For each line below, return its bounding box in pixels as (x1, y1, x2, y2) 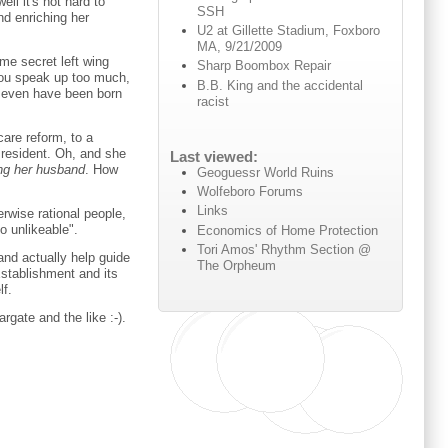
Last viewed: (169, 148, 258, 165)
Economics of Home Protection (197, 222, 379, 238)
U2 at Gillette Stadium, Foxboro (197, 23, 381, 39)
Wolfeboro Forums (197, 184, 304, 200)
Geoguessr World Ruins (197, 164, 335, 180)
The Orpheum (197, 257, 277, 273)
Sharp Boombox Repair (197, 58, 332, 74)
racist (197, 93, 230, 109)
